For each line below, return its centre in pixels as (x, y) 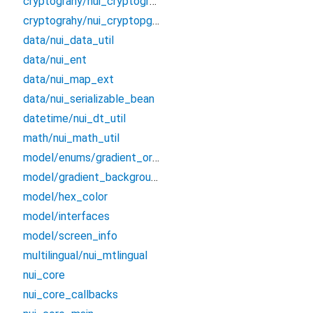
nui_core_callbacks (71, 294)
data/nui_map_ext (68, 79)
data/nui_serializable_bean (89, 99)
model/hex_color (65, 197)
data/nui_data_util (68, 40)
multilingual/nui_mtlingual (85, 255)
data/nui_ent (55, 60)
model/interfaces (66, 216)
